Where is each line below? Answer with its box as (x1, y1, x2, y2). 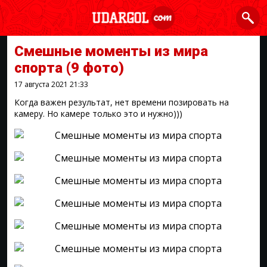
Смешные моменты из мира (14, 43, 208, 60)
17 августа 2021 (14, 79, 70, 89)
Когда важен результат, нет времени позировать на (14, 97, 229, 108)
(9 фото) (66, 60, 124, 76)
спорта (14, 60, 66, 76)
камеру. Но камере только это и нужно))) (14, 108, 182, 119)
